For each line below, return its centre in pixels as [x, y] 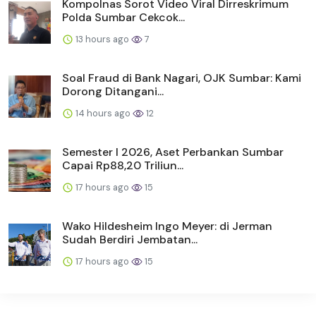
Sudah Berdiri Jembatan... [130, 239]
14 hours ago [103, 113]
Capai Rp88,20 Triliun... [123, 165]
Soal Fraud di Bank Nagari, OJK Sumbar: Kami [182, 78]
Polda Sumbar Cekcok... [123, 17]
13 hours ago [102, 39]
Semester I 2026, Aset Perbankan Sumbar [173, 152]
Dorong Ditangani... [113, 91]
